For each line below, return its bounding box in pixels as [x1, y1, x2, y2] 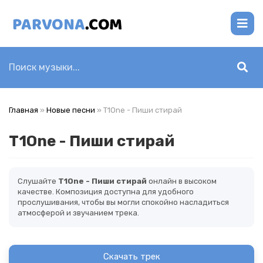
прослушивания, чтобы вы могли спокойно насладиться [18, 198, 229, 207]
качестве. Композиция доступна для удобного [18, 187, 194, 196]
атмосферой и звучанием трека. [18, 208, 139, 217]
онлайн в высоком [147, 177, 217, 186]
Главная [9, 106, 38, 114]
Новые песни [46, 106, 95, 114]
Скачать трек [103, 251, 160, 262]
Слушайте [18, 177, 58, 186]
